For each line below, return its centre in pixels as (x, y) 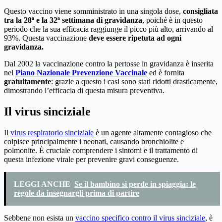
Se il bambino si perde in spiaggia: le (135, 184)
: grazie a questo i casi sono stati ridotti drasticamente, (134, 82)
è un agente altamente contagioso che (153, 133)
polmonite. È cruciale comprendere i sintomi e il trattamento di (101, 151)
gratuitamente (28, 82)
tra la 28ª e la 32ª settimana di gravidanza (73, 20)
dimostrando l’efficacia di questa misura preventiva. (84, 91)
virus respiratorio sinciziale (52, 133)
